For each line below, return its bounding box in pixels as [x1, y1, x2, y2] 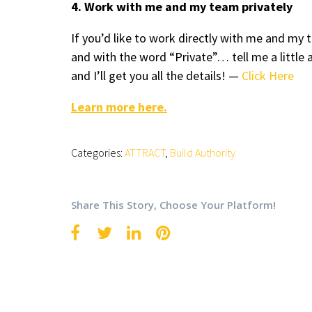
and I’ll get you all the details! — [71, 68, 242, 84]
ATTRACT [125, 146, 165, 159]
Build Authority [170, 146, 235, 159]
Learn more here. [71, 99, 167, 115]
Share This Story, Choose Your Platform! [71, 198, 276, 212]
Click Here [242, 68, 294, 84]
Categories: [71, 146, 125, 159]
